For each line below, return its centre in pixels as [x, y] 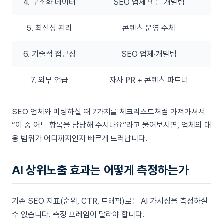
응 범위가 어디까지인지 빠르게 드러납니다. [80, 139]
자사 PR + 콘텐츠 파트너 [149, 80]
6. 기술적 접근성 [50, 54]
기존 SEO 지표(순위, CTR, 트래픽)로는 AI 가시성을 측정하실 [110, 201]
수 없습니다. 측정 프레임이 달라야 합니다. [78, 215]
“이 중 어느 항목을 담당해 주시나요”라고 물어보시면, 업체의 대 [111, 125]
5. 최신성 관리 [50, 28]
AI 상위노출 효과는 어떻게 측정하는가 [100, 170]
